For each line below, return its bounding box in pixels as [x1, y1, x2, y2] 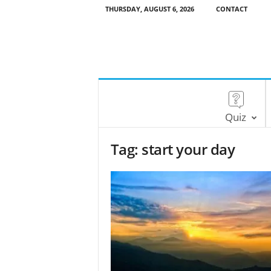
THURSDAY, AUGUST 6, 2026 [105, 4, 194, 13]
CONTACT [215, 4, 247, 13]
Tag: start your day [110, 139, 235, 159]
